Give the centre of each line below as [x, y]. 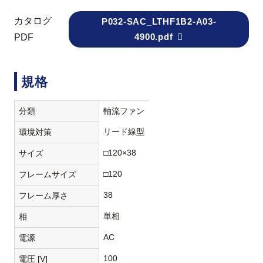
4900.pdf [154, 37]
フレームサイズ [48, 174]
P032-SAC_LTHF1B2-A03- [159, 22]
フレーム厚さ [44, 195]
